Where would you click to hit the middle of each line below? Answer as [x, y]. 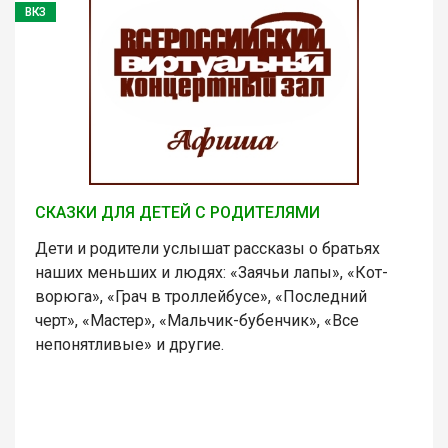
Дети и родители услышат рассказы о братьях [207, 248]
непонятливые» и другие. [129, 344]
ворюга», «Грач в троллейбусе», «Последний [201, 296]
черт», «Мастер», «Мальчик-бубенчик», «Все [197, 320]
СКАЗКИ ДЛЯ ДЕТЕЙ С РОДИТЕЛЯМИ [177, 212]
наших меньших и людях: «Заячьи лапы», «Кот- [211, 272]
